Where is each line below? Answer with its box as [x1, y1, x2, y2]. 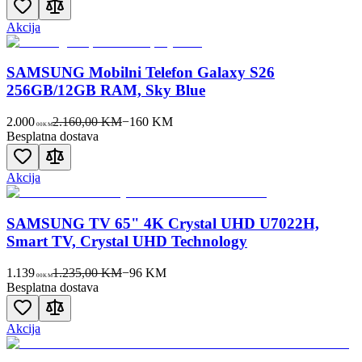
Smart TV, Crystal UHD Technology [6, 232, 247, 250]
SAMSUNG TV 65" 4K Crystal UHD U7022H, [6, 214, 319, 232]
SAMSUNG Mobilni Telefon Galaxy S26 [6, 64, 275, 82]
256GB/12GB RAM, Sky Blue [6, 82, 205, 99]
